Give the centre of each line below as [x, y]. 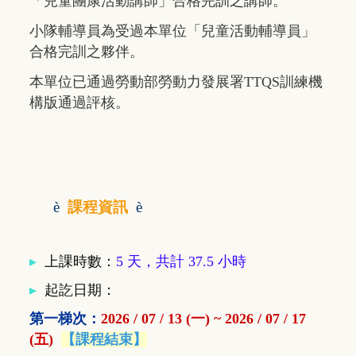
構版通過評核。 [79, 103]
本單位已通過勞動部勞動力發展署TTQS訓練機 [176, 82]
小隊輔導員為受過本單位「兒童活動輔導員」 [172, 31]
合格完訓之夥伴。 [87, 52]
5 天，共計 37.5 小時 [181, 262]
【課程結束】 [104, 340]
